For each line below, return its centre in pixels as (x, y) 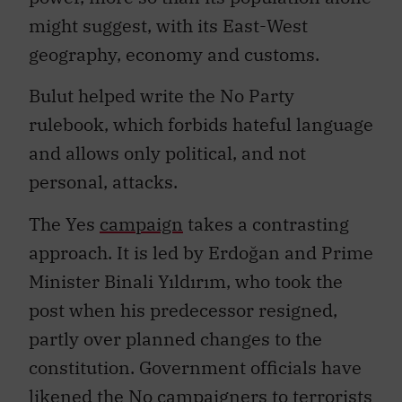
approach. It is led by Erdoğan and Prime (201, 243)
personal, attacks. (103, 173)
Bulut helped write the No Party (162, 87)
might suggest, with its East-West (168, 16)
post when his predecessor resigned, (183, 301)
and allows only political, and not (167, 144)
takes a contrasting (266, 214)
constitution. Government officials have (195, 358)
